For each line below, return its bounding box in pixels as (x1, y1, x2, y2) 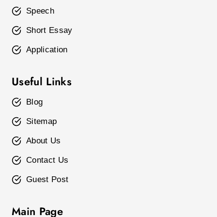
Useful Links (12, 74, 72, 89)
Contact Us (26, 155, 69, 165)
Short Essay (26, 26, 73, 35)
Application (26, 45, 68, 54)
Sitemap (26, 117, 57, 126)
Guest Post (26, 175, 69, 184)
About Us (26, 136, 61, 145)
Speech (26, 6, 55, 15)
